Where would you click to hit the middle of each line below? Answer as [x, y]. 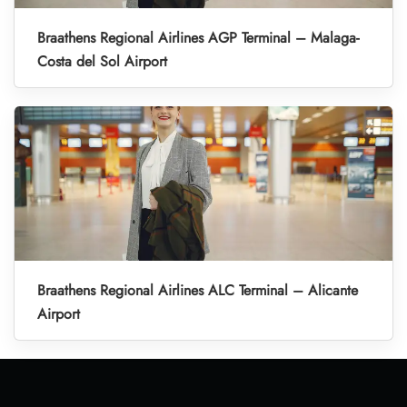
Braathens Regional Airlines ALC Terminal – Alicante [198, 291]
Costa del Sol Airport [102, 62]
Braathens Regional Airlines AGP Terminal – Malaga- [198, 38]
